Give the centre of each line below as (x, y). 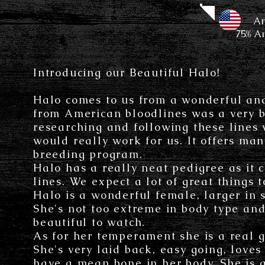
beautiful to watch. (92, 222)
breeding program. (88, 154)
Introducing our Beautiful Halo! (127, 72)
